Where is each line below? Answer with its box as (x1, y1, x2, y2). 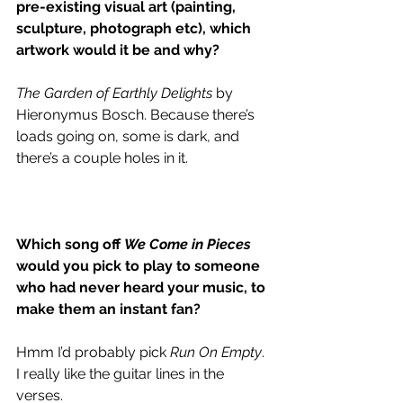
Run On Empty (170, 343, 262, 361)
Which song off (16, 235, 124, 253)
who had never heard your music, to (16, 278, 269, 296)
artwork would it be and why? (16, 40, 219, 58)
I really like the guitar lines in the (16, 364, 228, 382)
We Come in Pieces (124, 235, 251, 253)
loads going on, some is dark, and (16, 127, 243, 145)
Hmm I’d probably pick (16, 343, 170, 361)
